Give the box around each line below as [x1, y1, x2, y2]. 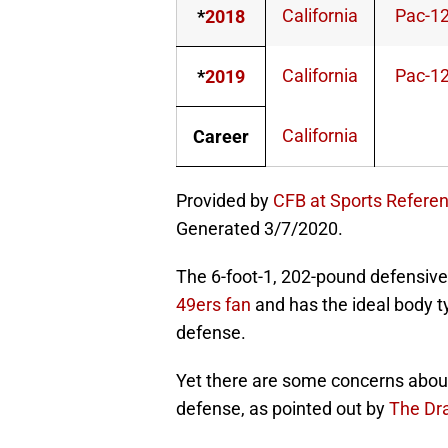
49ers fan [176, 294, 251, 316]
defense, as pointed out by [176, 398, 389, 420]
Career [193, 126, 249, 148]
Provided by [176, 190, 273, 212]
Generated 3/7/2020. [176, 218, 343, 240]
